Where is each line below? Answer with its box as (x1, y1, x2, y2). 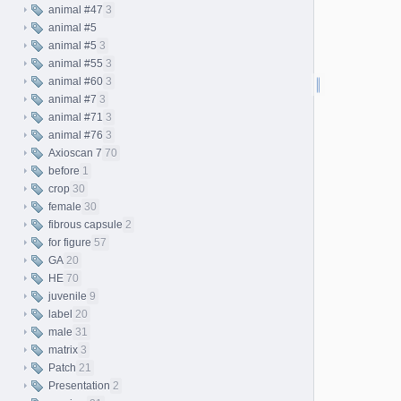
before (48, 165, 80, 177)
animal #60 (48, 75, 103, 88)
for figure (48, 236, 91, 249)
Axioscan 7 (48, 147, 102, 159)
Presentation (48, 380, 110, 392)
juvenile (48, 290, 87, 303)
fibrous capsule (48, 218, 123, 231)
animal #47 (48, 4, 103, 16)
